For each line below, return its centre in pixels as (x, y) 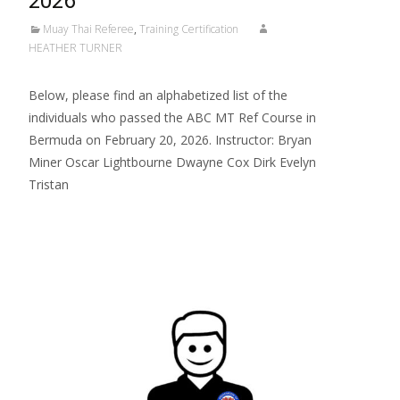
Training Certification (189, 29)
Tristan (49, 184)
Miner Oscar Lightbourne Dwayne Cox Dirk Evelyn (172, 162)
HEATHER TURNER (75, 48)
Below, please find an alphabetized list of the (158, 95)
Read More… (68, 217)
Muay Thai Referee (88, 29)
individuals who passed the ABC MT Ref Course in (172, 117)
